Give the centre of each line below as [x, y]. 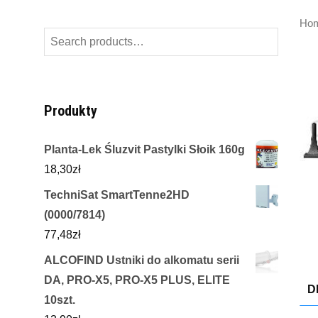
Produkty [71, 110]
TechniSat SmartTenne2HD [117, 194]
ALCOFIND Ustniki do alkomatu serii [142, 260]
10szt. [60, 300]
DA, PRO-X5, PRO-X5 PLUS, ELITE [137, 280]
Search [61, 36]
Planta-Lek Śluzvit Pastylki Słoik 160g [144, 149]
